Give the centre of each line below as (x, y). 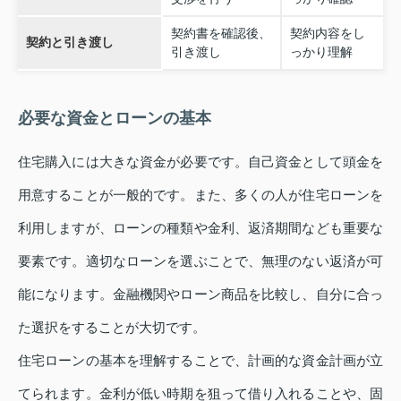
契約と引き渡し (69, 43)
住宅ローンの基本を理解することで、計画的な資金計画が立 (200, 361)
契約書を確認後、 (221, 34)
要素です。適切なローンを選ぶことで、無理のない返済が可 (200, 261)
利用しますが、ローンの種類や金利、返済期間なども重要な (200, 228)
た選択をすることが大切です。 (112, 328)
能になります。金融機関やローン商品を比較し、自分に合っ (200, 294)
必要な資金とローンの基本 (115, 119)
